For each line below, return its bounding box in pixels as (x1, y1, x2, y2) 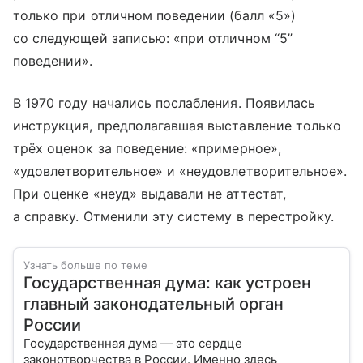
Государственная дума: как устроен (23, 272, 311, 293)
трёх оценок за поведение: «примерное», (13, 139, 281, 156)
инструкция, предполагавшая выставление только (13, 117, 342, 134)
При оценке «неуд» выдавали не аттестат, (13, 185, 286, 202)
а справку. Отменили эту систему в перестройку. (13, 207, 335, 224)
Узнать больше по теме (23, 258, 147, 271)
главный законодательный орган (23, 293, 284, 314)
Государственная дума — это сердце (23, 335, 242, 351)
